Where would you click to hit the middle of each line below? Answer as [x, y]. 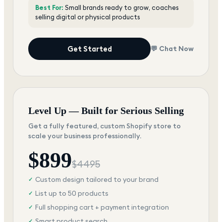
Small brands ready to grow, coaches [122, 7]
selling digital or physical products [88, 17]
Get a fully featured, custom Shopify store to [105, 126]
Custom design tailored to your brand [97, 179]
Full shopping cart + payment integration [102, 207]
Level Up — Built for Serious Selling [106, 110]
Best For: [49, 7]
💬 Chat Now [172, 49]
